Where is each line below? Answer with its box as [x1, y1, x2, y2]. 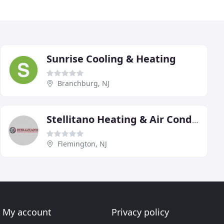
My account [2, 206, 52, 218]
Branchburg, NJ [57, 78, 109, 88]
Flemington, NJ [57, 138, 107, 148]
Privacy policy [111, 206, 169, 218]
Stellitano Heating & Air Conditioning [192, 114, 198, 125]
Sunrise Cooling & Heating [46, 51, 176, 65]
